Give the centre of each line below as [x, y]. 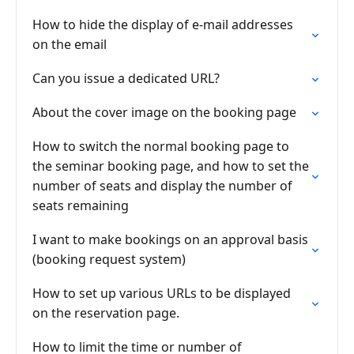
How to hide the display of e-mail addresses [163, 24]
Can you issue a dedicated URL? [126, 78]
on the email [70, 44]
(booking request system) [109, 259]
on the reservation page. [106, 313]
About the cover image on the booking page [164, 112]
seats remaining [81, 205]
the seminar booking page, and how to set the [171, 166]
